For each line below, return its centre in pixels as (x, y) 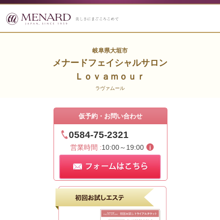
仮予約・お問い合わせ (110, 116)
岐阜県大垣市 (110, 51)
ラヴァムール (110, 88)
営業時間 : (86, 147)
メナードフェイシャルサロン (110, 63)
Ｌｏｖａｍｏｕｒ (110, 77)
